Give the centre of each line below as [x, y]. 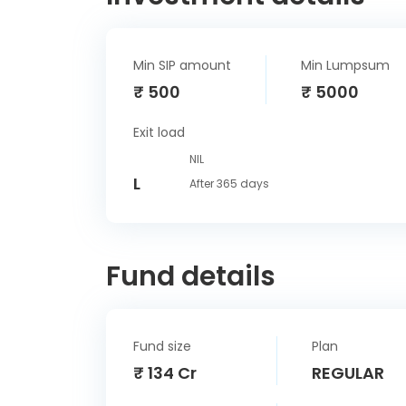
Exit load [159, 132]
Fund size [162, 346]
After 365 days [229, 184]
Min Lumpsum [345, 65]
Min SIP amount [182, 65]
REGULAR [348, 373]
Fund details [191, 276]
